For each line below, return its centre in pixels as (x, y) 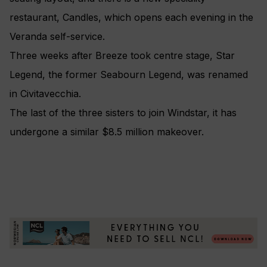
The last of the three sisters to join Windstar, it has (123, 113)
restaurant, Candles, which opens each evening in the (131, 18)
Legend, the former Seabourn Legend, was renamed (129, 75)
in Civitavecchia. (45, 94)
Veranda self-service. (57, 37)
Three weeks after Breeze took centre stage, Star (122, 56)
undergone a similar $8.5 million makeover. (107, 132)
